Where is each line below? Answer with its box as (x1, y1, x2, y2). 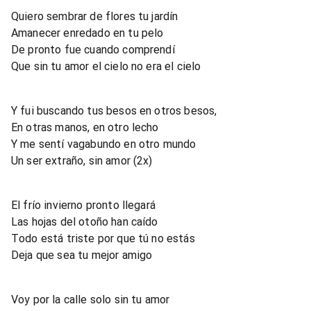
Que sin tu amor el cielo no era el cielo (11, 59, 201, 73)
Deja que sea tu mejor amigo (11, 248, 153, 262)
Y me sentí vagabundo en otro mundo (11, 137, 196, 151)
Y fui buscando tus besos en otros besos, (11, 103, 217, 117)
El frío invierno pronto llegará (11, 198, 155, 212)
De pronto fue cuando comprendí (11, 42, 175, 56)
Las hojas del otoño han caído (11, 215, 158, 228)
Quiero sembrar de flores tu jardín (11, 9, 178, 23)
